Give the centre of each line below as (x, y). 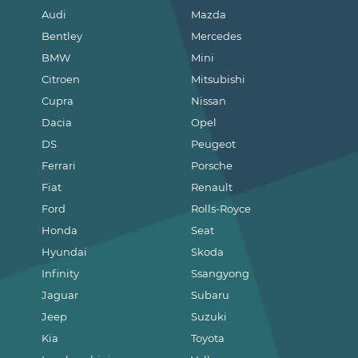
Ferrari (59, 166)
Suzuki (209, 317)
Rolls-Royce (221, 209)
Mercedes (217, 36)
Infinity (60, 274)
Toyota (208, 338)
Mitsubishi (219, 80)
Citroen (61, 80)
